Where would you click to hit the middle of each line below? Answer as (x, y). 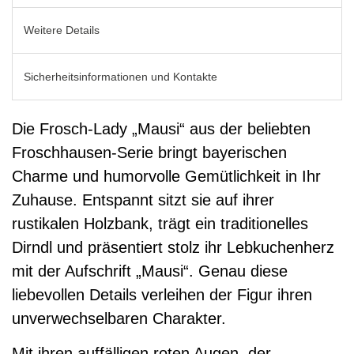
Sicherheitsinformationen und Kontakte (121, 76)
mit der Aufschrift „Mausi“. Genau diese (150, 271)
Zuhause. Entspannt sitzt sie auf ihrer (143, 200)
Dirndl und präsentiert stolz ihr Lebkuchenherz (173, 247)
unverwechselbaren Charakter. (119, 318)
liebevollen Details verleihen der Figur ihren (162, 294)
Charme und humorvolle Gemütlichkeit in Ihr (166, 176)
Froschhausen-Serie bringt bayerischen (149, 152)
